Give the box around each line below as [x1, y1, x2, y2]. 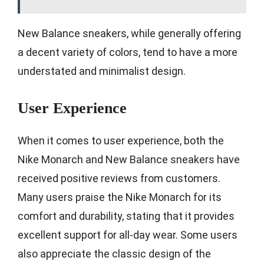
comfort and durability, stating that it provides [18, 209, 235, 222]
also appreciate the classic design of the [18, 247, 211, 260]
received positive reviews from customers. [18, 171, 220, 184]
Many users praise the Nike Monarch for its [18, 190, 222, 203]
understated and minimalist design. [18, 64, 186, 77]
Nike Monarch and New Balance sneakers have [18, 153, 240, 166]
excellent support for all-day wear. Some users [18, 228, 237, 241]
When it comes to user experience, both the [18, 134, 224, 147]
